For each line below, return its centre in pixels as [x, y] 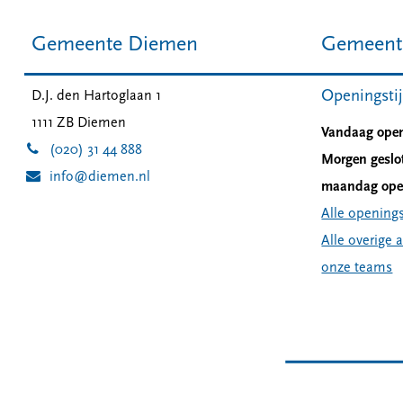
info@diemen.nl [100, 177]
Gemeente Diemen [114, 45]
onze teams [357, 268]
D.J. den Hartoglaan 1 [96, 96]
